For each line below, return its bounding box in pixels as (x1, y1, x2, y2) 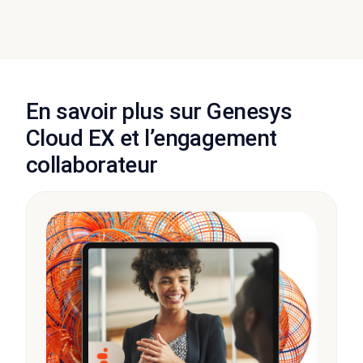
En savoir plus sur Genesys (26, 98, 293, 126)
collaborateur (26, 152, 158, 179)
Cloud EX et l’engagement (26, 125, 277, 152)
